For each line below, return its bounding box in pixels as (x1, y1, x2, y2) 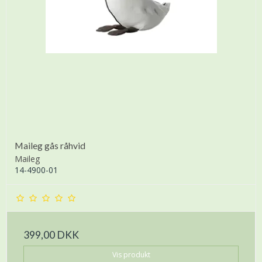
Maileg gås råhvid (15, 140, 85, 151)
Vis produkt (112, 250, 150, 260)
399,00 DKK (23, 229, 79, 242)
